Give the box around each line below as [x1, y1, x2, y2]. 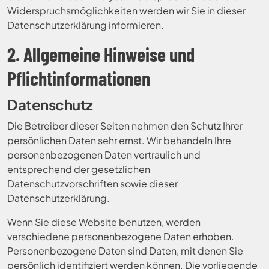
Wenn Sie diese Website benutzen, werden [7, 216, 201, 228]
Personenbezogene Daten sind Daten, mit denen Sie [7, 244, 243, 257]
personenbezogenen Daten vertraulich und [7, 148, 201, 161]
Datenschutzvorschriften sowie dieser [7, 177, 178, 190]
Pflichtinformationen [7, 67, 150, 89]
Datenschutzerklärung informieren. [7, 19, 164, 31]
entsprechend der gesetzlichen [7, 163, 150, 175]
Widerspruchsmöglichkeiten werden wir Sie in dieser [7, 4, 246, 17]
